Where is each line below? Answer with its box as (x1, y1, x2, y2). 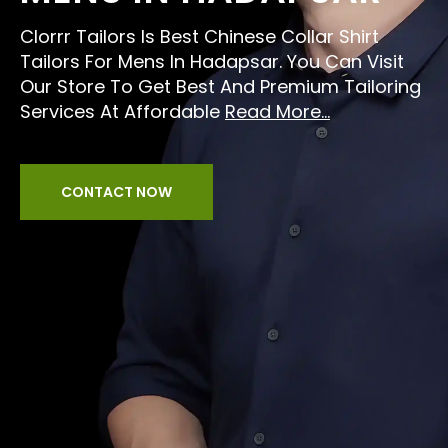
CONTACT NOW (61, 182, 172, 202)
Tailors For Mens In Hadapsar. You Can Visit (20, 49, 404, 74)
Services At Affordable (20, 99, 225, 124)
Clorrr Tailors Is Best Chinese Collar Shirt (20, 24, 379, 49)
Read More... (225, 99, 330, 124)
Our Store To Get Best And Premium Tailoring (20, 74, 421, 99)
